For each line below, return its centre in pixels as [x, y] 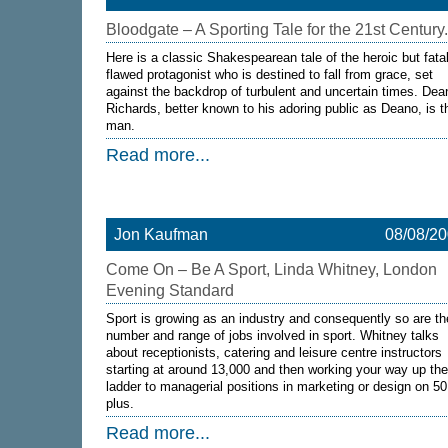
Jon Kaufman [161, 234]
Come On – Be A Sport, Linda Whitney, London [271, 269]
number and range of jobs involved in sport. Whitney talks [272, 335]
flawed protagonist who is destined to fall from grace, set [269, 74]
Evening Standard [170, 290]
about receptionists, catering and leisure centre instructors [274, 352]
